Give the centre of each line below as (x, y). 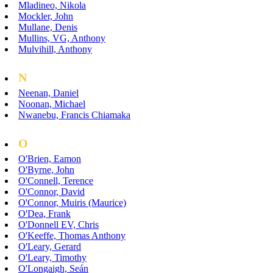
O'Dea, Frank (44, 213)
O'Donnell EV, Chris (58, 224)
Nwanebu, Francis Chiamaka (74, 115)
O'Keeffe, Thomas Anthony (72, 235)
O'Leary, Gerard (50, 246)
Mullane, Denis (48, 27)
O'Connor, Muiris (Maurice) (72, 202)
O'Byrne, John (46, 169)
